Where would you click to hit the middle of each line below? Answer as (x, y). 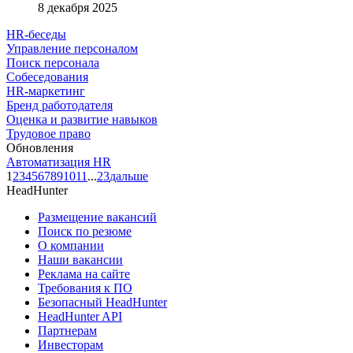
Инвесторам (71, 344)
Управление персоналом (72, 48)
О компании (71, 245)
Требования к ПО (85, 288)
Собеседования (47, 76)
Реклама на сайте (84, 273)
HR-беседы (36, 34)
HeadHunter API (80, 316)
